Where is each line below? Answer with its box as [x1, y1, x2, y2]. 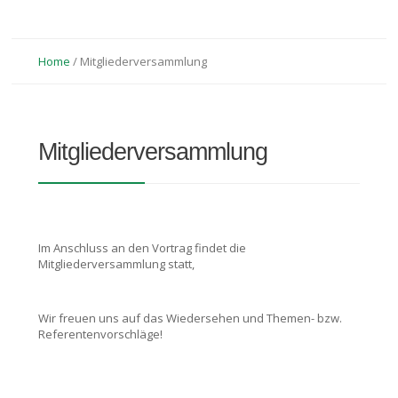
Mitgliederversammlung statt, [38, 256, 195, 272]
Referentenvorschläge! [38, 326, 163, 342]
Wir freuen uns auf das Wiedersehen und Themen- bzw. [38, 310, 343, 326]
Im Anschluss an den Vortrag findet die [38, 240, 247, 256]
